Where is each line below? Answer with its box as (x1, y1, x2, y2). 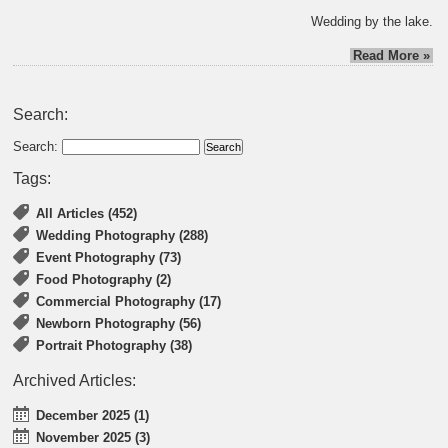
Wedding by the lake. (311, 14, 434, 30)
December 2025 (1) (36, 408, 150, 424)
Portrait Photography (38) (36, 338, 193, 354)
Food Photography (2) (36, 272, 172, 288)
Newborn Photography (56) (36, 316, 202, 332)
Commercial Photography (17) (36, 294, 222, 310)
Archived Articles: (13, 372, 137, 390)
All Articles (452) (36, 206, 138, 222)
